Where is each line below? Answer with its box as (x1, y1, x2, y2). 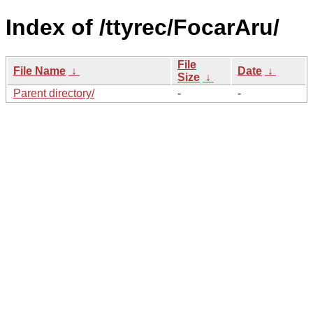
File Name (13, 64, 66, 77)
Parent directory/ (13, 87, 94, 99)
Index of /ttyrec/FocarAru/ (6, 15, 279, 41)
